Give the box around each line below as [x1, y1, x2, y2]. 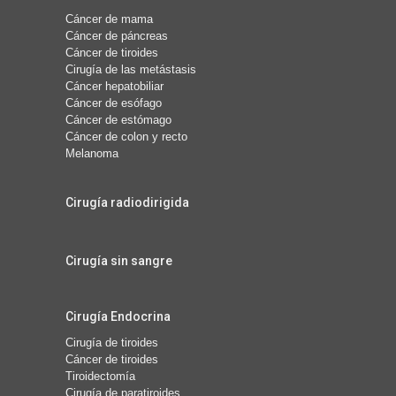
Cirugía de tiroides [65, 335, 158, 349]
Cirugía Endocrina [65, 308, 171, 324]
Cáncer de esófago [65, 95, 162, 110]
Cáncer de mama [65, 11, 153, 26]
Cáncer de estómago [65, 112, 171, 126]
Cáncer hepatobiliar [65, 79, 164, 93]
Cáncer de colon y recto [65, 129, 187, 143]
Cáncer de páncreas [65, 28, 168, 42]
